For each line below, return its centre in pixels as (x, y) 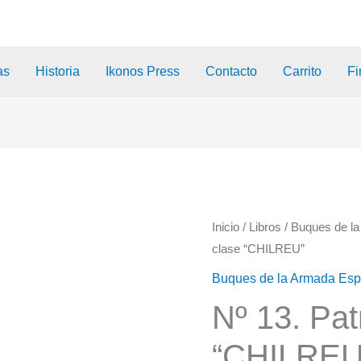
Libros (266, 228)
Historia (58, 71)
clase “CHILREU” (259, 249)
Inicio (226, 228)
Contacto (232, 71)
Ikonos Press (143, 71)
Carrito (303, 71)
